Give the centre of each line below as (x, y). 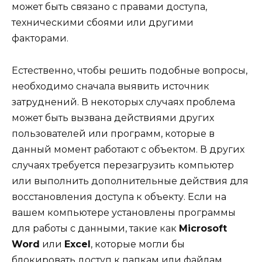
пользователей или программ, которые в (113, 133)
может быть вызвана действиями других (113, 118)
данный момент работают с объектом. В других (128, 149)
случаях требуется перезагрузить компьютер (123, 165)
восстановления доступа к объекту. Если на (119, 196)
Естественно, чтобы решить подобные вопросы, (130, 70)
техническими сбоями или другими (103, 23)
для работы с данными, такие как (95, 228)
